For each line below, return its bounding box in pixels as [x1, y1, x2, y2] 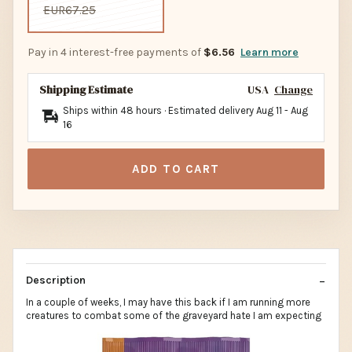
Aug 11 [256, 104, 282, 116]
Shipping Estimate [39, 81, 133, 97]
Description [26, 273, 86, 287]
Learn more [240, 45, 299, 59]
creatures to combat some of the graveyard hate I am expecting [26, 309, 321, 321]
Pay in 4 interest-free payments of [27, 45, 203, 59]
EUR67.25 [43, 2, 96, 17]
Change [274, 81, 313, 97]
